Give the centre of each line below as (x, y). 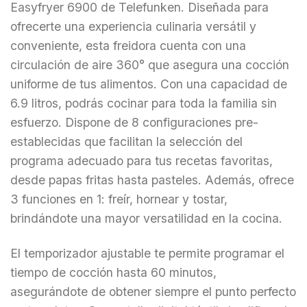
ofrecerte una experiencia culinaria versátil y (133, 27)
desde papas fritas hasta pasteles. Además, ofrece (152, 180)
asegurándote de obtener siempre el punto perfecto (153, 292)
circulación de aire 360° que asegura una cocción (150, 65)
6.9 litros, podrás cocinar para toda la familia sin (144, 103)
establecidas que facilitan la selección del (126, 142)
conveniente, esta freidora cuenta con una (128, 46)
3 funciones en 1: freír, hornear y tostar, (119, 199)
